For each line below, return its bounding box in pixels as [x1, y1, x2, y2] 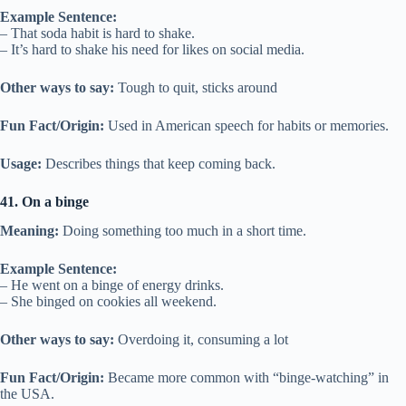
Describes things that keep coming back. [42, 155, 275, 171]
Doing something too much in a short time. [59, 223, 306, 239]
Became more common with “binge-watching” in [104, 370, 389, 386]
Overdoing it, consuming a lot [114, 332, 288, 348]
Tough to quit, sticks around [114, 79, 277, 95]
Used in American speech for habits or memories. [104, 117, 389, 133]
